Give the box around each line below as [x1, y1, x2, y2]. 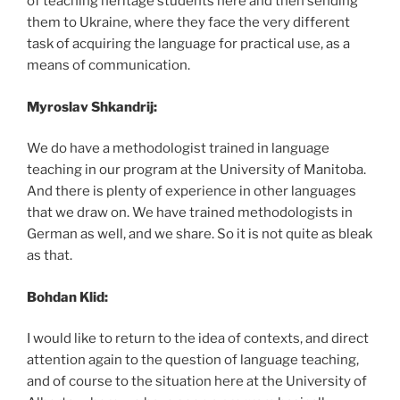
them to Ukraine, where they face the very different [27, 14, 350, 30]
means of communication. [27, 57, 190, 73]
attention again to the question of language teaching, [27, 352, 359, 368]
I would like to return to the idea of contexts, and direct [27, 330, 369, 346]
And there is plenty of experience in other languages [27, 183, 356, 199]
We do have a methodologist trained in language [27, 140, 329, 156]
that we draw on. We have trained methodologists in [27, 204, 353, 221]
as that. [27, 247, 72, 263]
